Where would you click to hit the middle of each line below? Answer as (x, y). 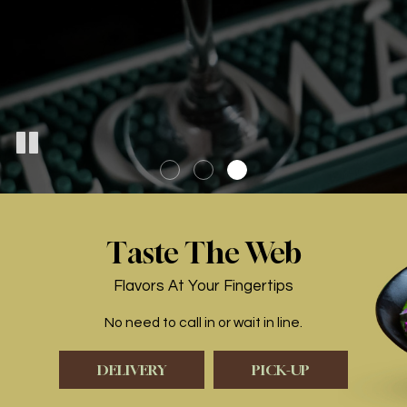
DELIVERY (132, 370)
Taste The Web (203, 253)
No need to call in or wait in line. (203, 323)
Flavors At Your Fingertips (203, 286)
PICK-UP (281, 370)
